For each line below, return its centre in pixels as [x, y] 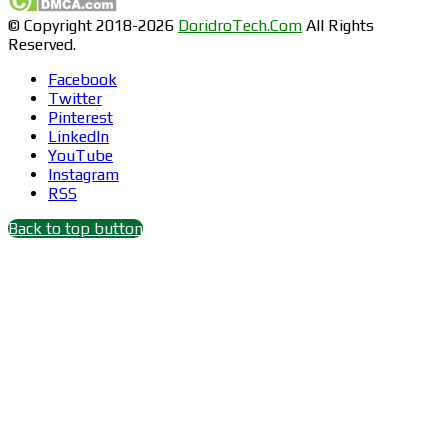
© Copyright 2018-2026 [93, 25]
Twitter [75, 98]
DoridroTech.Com [240, 25]
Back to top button [75, 228]
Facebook [82, 79]
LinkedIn [78, 136]
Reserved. [42, 44]
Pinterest [80, 117]
